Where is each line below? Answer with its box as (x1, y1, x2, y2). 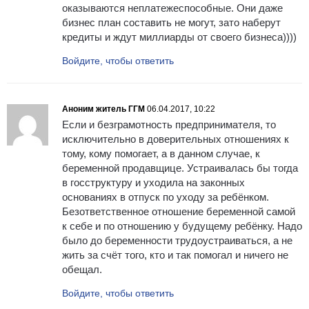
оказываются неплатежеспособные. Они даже (62, 2, 283, 14)
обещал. (62, 263, 102, 276)
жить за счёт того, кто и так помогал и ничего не (62, 249, 288, 261)
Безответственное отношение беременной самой (62, 206, 295, 218)
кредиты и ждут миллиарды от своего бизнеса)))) (62, 31, 297, 43)
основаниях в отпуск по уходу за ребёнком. (62, 191, 269, 203)
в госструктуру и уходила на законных (62, 177, 245, 189)
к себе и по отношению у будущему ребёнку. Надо (62, 220, 302, 232)
